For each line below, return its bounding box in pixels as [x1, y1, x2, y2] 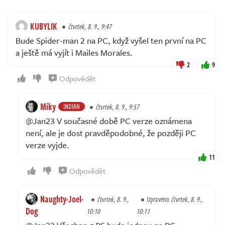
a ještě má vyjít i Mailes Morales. [16, 46, 133, 59]
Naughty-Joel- [40, 192, 83, 205]
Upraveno [147, 193, 171, 204]
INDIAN [63, 100, 80, 111]
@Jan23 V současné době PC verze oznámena [26, 114, 192, 127]
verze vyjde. [26, 138, 69, 151]
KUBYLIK [30, 19, 57, 33]
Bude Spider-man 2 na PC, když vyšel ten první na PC [16, 34, 206, 47]
